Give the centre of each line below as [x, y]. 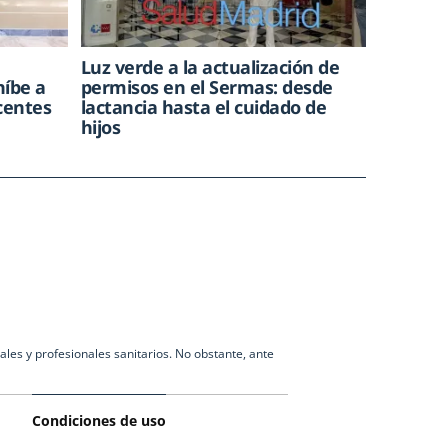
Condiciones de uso [99, 421]
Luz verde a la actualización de [210, 67]
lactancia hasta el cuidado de [203, 107]
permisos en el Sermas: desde [206, 87]
